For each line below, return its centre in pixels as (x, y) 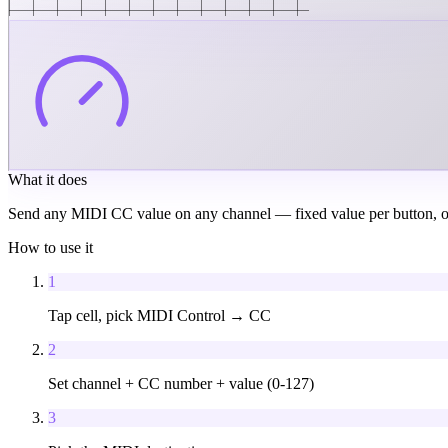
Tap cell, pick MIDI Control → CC (159, 315)
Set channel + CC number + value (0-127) (181, 383)
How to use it (50, 247)
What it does (47, 179)
